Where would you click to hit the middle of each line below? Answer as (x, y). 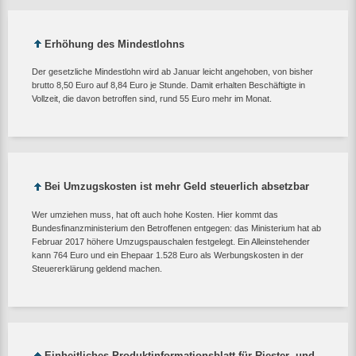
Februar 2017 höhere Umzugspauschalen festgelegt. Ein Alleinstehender (171, 241)
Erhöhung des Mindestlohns (114, 44)
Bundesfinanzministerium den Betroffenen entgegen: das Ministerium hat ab (176, 228)
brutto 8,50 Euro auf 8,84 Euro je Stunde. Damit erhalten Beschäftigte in (168, 85)
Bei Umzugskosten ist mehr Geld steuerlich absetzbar (177, 187)
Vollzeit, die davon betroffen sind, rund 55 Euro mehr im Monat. (152, 99)
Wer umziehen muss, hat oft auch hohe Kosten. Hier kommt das (155, 214)
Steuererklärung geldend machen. (97, 268)
